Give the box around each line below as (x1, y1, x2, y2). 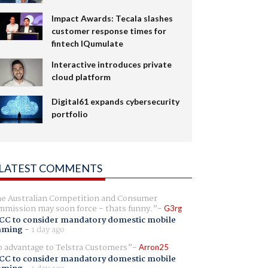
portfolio (51, 108, 88, 119)
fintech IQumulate (51, 38, 123, 48)
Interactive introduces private (51, 59, 172, 69)
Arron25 (138, 242, 169, 252)
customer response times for (51, 25, 166, 36)
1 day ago (31, 223, 65, 236)
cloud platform (51, 71, 111, 82)
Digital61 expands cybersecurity (51, 96, 179, 106)
